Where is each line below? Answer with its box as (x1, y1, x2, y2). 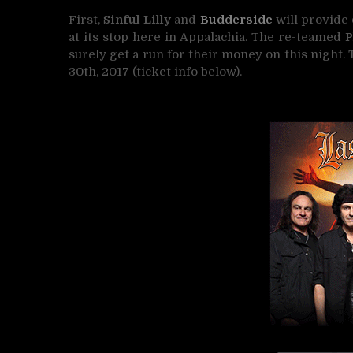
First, (69, 12, 100, 27)
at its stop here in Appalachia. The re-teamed (69, 29, 346, 44)
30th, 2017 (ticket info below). (69, 64, 242, 79)
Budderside (199, 12, 273, 27)
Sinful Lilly (100, 12, 172, 27)
